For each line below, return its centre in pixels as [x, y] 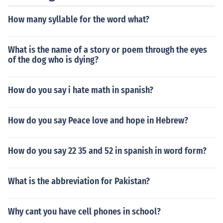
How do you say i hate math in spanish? [81, 90]
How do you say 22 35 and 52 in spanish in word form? [107, 151]
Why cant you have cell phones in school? [84, 212]
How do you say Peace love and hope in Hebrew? [98, 120]
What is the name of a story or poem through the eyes [108, 50]
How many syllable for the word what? [79, 19]
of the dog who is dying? [53, 60]
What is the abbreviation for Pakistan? [79, 181]
